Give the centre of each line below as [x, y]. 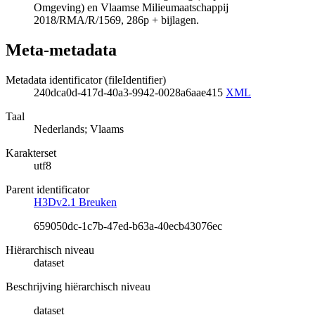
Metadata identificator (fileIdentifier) [86, 79]
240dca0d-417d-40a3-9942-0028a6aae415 [130, 92]
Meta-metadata [61, 50]
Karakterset [31, 153]
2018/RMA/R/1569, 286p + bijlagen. [116, 20]
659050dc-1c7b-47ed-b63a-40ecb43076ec [128, 226]
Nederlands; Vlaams [79, 129]
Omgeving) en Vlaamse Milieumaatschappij [131, 8]
